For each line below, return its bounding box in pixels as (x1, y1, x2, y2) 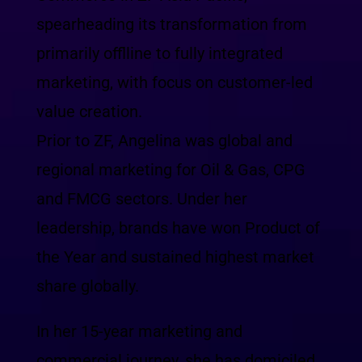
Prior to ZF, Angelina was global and (36, 131, 293, 150)
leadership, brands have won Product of (36, 218, 320, 238)
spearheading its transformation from (36, 15, 307, 34)
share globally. (36, 276, 139, 296)
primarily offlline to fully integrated (36, 44, 283, 63)
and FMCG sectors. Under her (36, 189, 247, 208)
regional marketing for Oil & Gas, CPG (36, 160, 305, 179)
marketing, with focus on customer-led (36, 73, 313, 92)
